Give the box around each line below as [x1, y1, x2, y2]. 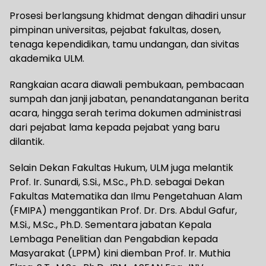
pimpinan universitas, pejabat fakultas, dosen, [9, 23, 221, 37]
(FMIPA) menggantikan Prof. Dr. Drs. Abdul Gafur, [9, 204, 237, 218]
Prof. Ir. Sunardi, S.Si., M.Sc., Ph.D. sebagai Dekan [9, 175, 224, 189]
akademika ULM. [9, 52, 84, 66]
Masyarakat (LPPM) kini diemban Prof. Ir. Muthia [9, 246, 230, 261]
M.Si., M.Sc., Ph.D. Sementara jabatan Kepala [9, 218, 211, 232]
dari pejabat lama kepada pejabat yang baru [9, 121, 220, 135]
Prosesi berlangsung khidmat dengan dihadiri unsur [9, 9, 246, 23]
